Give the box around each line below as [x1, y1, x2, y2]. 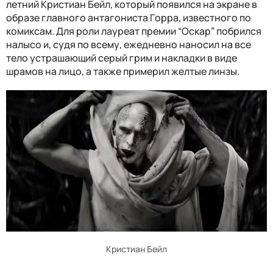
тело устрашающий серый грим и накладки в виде [6, 51, 237, 65]
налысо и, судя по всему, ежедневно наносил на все [6, 37, 251, 51]
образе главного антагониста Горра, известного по [6, 10, 251, 24]
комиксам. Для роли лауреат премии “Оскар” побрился [6, 24, 261, 38]
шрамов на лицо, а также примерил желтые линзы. [6, 64, 241, 78]
